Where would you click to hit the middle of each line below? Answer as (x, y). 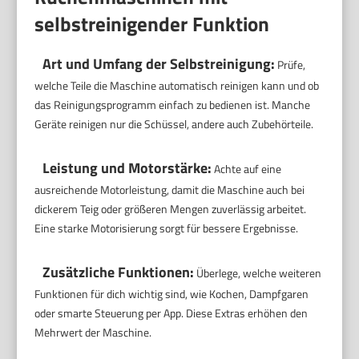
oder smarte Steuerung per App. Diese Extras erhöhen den (171, 313)
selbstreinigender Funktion (152, 24)
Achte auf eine (247, 169)
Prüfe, (290, 65)
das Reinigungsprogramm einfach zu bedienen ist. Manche (173, 105)
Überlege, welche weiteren (258, 273)
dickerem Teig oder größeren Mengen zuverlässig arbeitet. (171, 209)
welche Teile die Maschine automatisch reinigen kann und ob (177, 85)
